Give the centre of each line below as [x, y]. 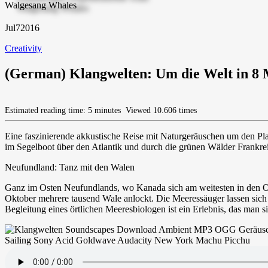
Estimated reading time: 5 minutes [64, 110]
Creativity [23, 48]
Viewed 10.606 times [160, 110]
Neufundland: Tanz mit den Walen [70, 167]
